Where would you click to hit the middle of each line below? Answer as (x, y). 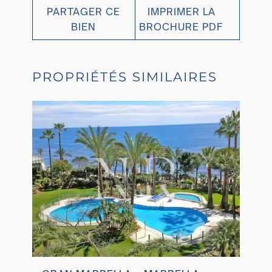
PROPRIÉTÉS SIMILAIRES (124, 77)
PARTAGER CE (84, 12)
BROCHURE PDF (182, 27)
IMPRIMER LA (181, 12)
